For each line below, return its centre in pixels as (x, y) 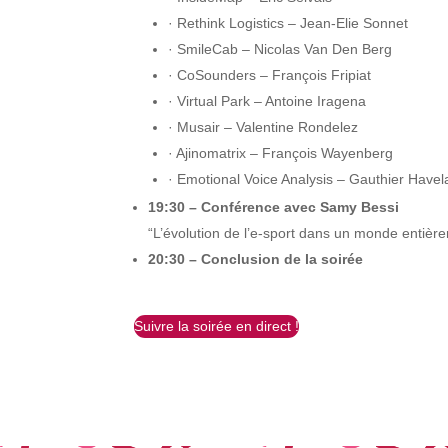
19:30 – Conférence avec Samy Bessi (274, 207)
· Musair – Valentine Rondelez (263, 127)
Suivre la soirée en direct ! (217, 326)
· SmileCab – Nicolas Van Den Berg (280, 49)
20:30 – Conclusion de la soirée (256, 259)
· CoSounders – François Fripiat (270, 75)
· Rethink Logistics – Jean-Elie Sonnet (288, 23)
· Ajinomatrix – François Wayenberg (281, 153)
